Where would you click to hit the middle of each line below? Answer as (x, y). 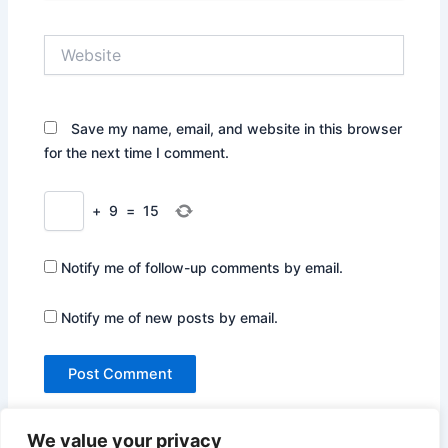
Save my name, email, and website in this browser (237, 129)
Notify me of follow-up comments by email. (202, 268)
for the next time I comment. (137, 153)
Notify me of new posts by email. (170, 317)
